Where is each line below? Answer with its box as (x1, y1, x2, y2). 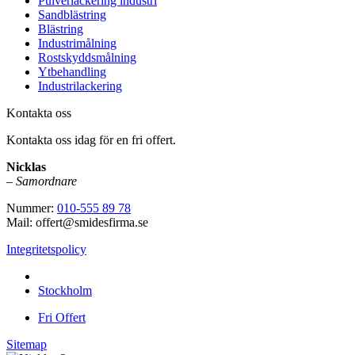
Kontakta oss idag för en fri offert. (6, 132, 176, 147)
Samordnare (16, 174, 77, 188)
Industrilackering (38, 78, 122, 93)
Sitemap (6, 337, 47, 351)
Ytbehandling (38, 64, 106, 78)
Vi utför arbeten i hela (38, 269, 147, 283)
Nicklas (6, 159, 46, 174)
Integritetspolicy (6, 242, 86, 256)
